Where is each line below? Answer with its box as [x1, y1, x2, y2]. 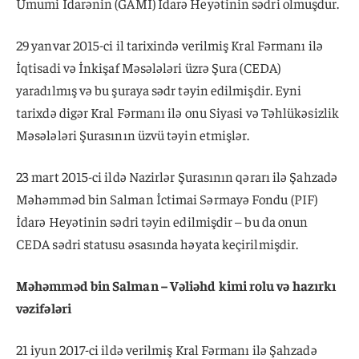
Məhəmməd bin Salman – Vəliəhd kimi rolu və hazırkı [16, 276, 337, 294]
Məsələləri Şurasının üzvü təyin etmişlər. [16, 126, 250, 144]
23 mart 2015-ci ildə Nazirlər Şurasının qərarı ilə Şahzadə [16, 167, 337, 185]
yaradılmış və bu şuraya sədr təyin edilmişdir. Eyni [16, 81, 302, 99]
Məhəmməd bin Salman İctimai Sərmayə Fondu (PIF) [16, 189, 317, 208]
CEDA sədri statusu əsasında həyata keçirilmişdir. [16, 234, 299, 252]
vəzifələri [16, 298, 71, 317]
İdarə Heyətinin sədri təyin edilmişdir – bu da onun [16, 212, 309, 230]
